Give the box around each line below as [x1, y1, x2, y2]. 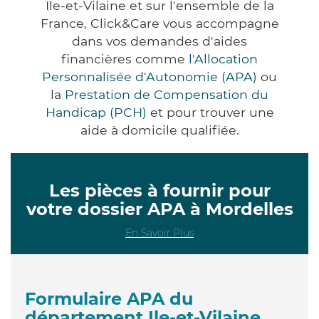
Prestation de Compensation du [65, 86, 268, 102]
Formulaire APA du [25, 288, 193, 309]
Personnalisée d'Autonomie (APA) [42, 68, 257, 84]
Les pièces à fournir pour [48, 179, 271, 201]
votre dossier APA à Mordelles [26, 198, 293, 219]
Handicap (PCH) [45, 104, 147, 120]
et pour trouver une [146, 104, 274, 120]
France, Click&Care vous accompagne [40, 15, 279, 31]
